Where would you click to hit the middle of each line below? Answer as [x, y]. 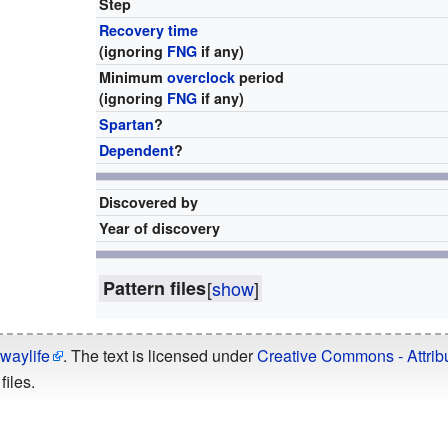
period [260, 76]
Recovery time [149, 29]
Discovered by [149, 201]
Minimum [133, 76]
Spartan [127, 123]
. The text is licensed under [159, 356]
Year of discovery [160, 227]
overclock [201, 76]
